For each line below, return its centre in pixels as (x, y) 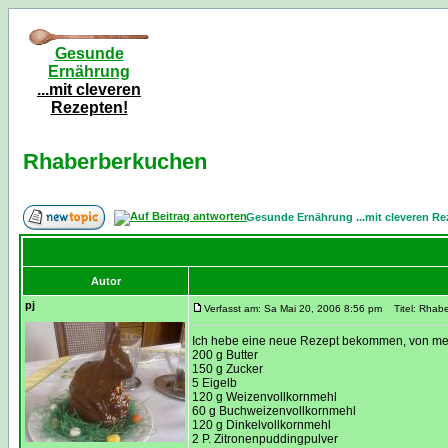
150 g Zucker (227, 369)
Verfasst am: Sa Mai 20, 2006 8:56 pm (293, 308)
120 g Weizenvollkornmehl (264, 397)
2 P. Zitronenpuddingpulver (265, 439)
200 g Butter (225, 355)
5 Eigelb (214, 383)
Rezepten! (89, 107)
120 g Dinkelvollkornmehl (261, 425)
